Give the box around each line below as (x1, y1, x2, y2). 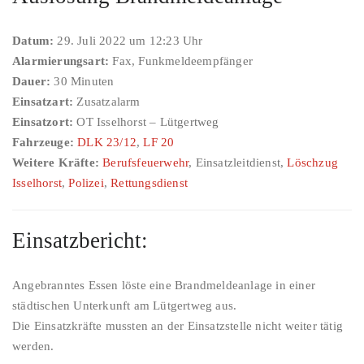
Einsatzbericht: (12, 228, 148, 253)
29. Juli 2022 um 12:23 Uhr (54, 34, 203, 47)
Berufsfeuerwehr (102, 156, 189, 169)
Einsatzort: (12, 115, 74, 128)
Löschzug (287, 156, 339, 169)
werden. (12, 340, 54, 353)
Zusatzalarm (73, 95, 141, 108)
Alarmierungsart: (12, 54, 110, 67)
